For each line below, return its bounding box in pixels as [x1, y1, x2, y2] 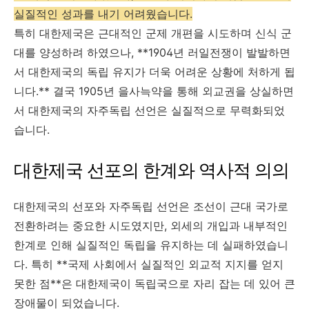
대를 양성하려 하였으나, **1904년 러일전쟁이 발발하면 [14, 45, 290, 59]
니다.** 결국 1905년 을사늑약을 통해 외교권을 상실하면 [14, 83, 294, 98]
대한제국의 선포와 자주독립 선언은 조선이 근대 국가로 [14, 199, 288, 213]
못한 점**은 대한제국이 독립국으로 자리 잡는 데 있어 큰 [14, 276, 295, 290]
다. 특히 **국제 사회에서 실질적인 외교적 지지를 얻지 [14, 257, 283, 271]
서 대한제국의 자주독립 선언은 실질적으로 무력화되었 [14, 103, 285, 117]
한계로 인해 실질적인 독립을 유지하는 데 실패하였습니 [14, 237, 288, 252]
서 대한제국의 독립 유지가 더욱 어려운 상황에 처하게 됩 [14, 64, 295, 79]
